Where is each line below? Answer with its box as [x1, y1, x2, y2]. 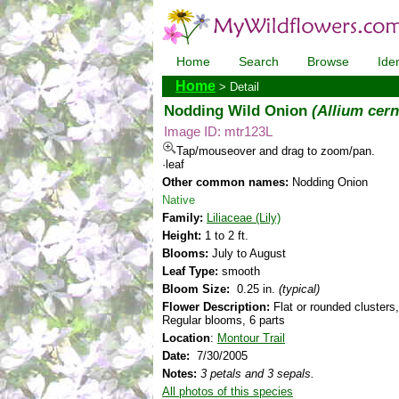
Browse [307, 54, 349, 69]
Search [239, 54, 279, 69]
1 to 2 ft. [201, 229, 248, 242]
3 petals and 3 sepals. [200, 367, 314, 380]
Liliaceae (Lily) [207, 211, 281, 224]
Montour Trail [217, 331, 285, 345]
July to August [208, 247, 286, 260]
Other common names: [162, 175, 289, 189]
